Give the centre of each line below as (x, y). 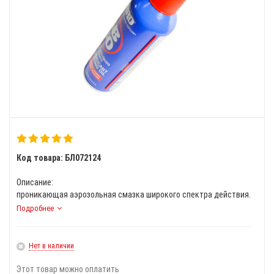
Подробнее (35, 208)
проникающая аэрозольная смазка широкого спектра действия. (134, 194)
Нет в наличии (51, 246)
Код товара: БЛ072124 (59, 158)
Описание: (35, 182)
